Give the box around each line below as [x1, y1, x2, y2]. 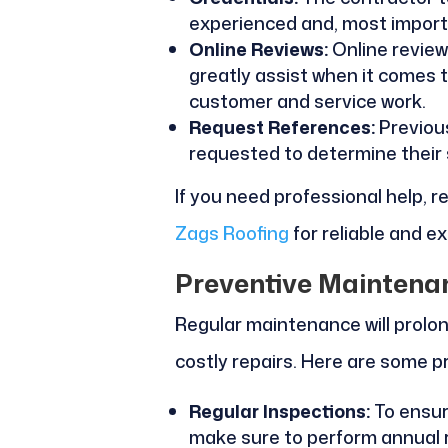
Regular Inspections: [188, 398, 370, 425]
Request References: [188, 114, 375, 141]
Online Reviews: [188, 36, 328, 63]
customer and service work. [188, 88, 426, 115]
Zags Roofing [174, 220, 289, 247]
